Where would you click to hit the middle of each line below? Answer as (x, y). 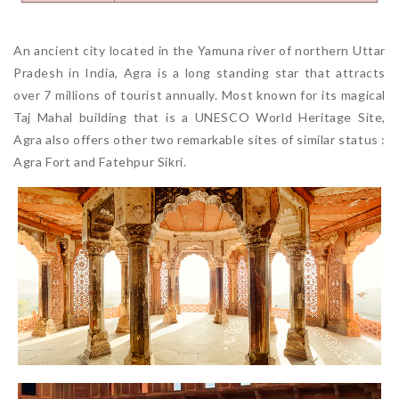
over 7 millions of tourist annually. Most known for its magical (199, 94)
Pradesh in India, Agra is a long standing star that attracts (199, 72)
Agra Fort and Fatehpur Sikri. (100, 161)
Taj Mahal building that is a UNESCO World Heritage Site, (199, 117)
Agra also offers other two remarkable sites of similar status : (199, 139)
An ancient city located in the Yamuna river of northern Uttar (199, 50)
